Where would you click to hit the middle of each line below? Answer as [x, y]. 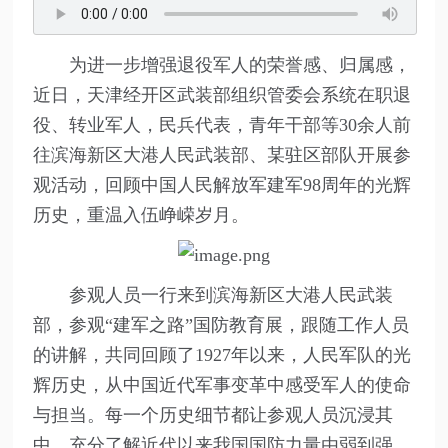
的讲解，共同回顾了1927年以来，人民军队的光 [222, 355]
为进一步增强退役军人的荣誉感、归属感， [240, 65]
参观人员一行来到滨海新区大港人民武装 [231, 295]
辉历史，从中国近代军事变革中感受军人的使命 [222, 385]
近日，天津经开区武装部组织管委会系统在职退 [222, 95]
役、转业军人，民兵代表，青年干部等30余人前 [222, 125]
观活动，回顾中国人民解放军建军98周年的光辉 [222, 185]
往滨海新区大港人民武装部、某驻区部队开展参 [222, 155]
